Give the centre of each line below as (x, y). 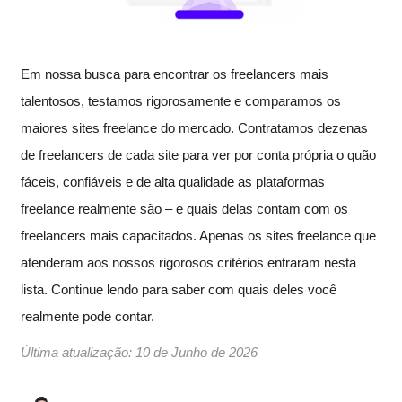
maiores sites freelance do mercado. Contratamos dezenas (194, 128)
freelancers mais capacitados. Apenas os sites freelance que (198, 236)
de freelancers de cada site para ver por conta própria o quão (198, 155)
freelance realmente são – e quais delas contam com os (184, 209)
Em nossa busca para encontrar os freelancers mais (175, 74)
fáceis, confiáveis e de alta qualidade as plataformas (173, 182)
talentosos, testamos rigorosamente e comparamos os (181, 101)
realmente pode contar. (87, 317)
